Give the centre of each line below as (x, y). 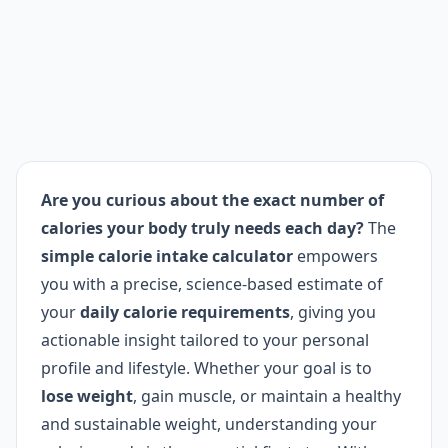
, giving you (333, 312)
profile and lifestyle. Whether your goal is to (206, 368)
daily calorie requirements (185, 312)
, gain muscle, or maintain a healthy (267, 396)
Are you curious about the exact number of (212, 200)
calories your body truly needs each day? (202, 228)
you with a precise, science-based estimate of (212, 284)
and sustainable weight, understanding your (209, 424)
